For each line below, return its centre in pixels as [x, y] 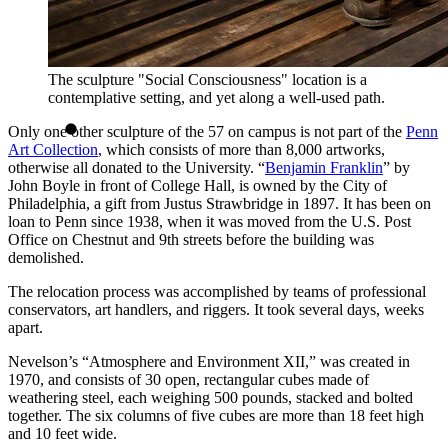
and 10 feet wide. [64, 434]
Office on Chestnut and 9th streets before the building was [191, 240]
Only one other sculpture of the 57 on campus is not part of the [207, 132]
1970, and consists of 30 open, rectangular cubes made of [188, 380]
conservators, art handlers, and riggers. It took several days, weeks [216, 310]
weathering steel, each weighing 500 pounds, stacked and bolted [210, 398]
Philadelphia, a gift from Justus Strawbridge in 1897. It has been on [219, 204]
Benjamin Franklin [324, 168]
